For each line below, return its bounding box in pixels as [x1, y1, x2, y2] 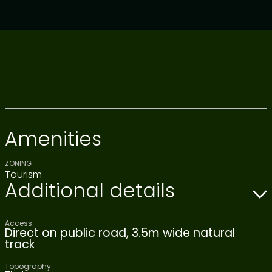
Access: [5, 217, 34, 228]
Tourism [5, 167, 42, 182]
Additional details [5, 176, 175, 204]
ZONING [5, 158, 32, 168]
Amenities [5, 124, 101, 152]
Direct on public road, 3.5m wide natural [5, 224, 235, 241]
